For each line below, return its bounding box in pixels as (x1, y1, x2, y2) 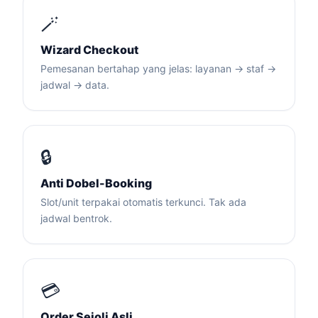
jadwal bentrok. (40, 212, 112, 224)
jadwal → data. (40, 79, 109, 91)
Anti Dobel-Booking (40, 176, 152, 190)
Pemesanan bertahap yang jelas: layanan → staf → (40, 62, 276, 75)
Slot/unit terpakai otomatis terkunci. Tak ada (40, 196, 246, 208)
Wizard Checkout (40, 43, 138, 57)
